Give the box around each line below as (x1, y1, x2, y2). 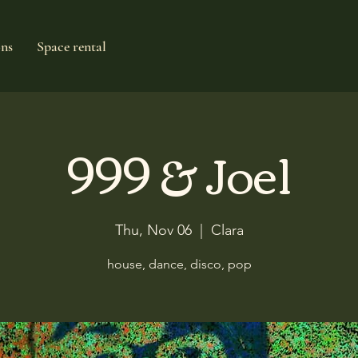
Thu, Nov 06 (114, 221, 192, 239)
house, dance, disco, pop (106, 257, 252, 272)
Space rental (37, 38, 106, 55)
